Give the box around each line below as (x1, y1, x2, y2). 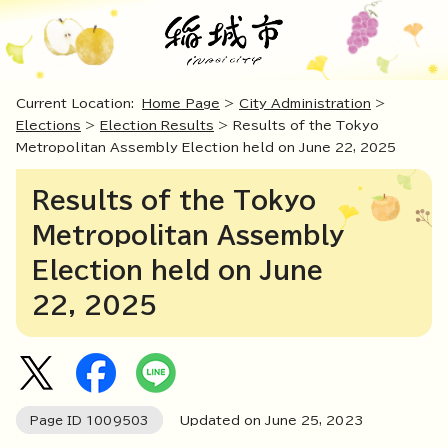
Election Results (100, 119, 214, 133)
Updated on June (162, 414, 301, 428)
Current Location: (16, 97, 142, 111)
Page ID (30, 414, 86, 427)
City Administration (239, 97, 371, 111)
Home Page (142, 97, 220, 111)
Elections (16, 119, 81, 133)
